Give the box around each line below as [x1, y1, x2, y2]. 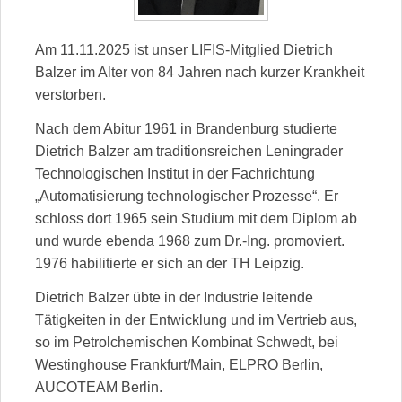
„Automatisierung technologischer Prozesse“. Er [35, 188, 338, 204]
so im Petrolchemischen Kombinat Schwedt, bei [35, 334, 338, 350]
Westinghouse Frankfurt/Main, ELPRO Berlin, [35, 356, 323, 372]
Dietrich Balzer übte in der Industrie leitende [35, 289, 313, 305]
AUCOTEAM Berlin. [35, 379, 162, 395]
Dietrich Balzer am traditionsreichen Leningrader [35, 143, 343, 159]
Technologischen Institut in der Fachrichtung [35, 165, 315, 181]
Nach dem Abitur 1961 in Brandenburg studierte [35, 120, 337, 136]
